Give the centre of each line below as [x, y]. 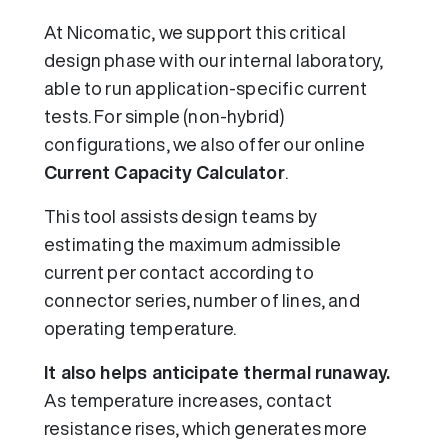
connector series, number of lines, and [202, 300]
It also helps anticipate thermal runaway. [217, 372]
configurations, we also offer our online [205, 144]
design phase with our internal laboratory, [214, 60]
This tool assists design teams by [180, 216]
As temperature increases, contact [188, 400]
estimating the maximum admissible [192, 244]
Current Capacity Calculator [164, 172]
